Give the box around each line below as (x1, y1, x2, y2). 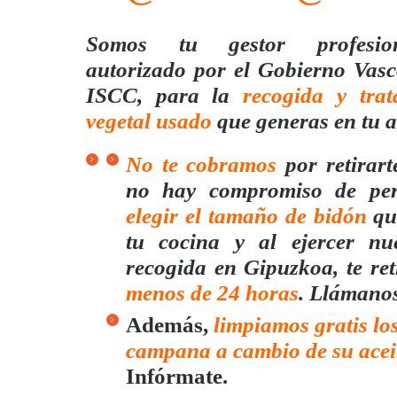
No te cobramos (126, 152, 277, 176)
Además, (126, 313, 214, 338)
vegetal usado (86, 108, 212, 133)
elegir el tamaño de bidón (126, 203, 367, 228)
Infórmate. (126, 364, 228, 389)
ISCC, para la (86, 82, 244, 107)
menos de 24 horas (126, 280, 299, 305)
